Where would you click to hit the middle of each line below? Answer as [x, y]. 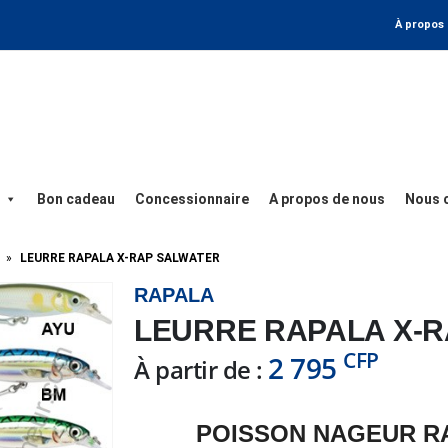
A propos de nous [327, 198]
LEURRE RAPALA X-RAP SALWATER [120, 257]
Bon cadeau [76, 198]
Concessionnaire [192, 198]
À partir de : [201, 369]
